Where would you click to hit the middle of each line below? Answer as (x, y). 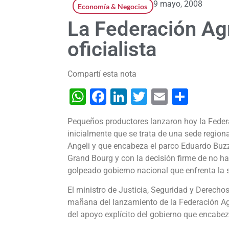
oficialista (112, 50)
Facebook (142, 97)
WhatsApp (123, 97)
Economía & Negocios (112, 7)
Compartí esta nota (102, 74)
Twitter (172, 97)
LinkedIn (158, 97)
